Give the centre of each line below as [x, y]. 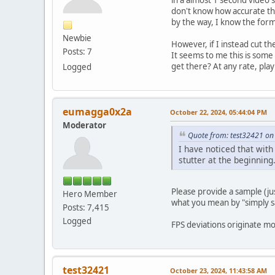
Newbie [77, 38]
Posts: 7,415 [86, 207]
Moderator [84, 125]
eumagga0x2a [97, 111]
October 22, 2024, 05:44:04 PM [219, 112]
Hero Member [90, 194]
